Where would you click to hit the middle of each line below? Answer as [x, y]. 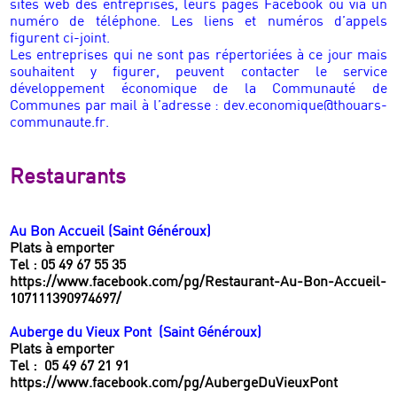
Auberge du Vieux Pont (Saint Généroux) [136, 334]
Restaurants [68, 179]
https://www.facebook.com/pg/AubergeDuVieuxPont [174, 385]
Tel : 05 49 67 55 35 [68, 267]
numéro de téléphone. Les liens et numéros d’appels [198, 23]
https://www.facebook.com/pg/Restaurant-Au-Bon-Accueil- [198, 284]
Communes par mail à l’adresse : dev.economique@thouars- [198, 107]
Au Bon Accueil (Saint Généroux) [111, 233]
